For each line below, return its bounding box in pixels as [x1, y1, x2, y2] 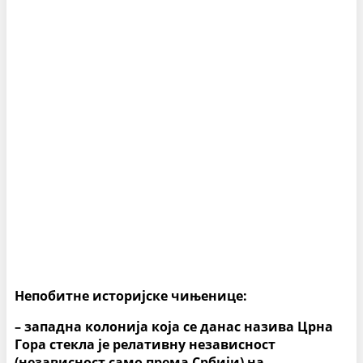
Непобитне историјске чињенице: [15, 287, 247, 305]
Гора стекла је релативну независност [15, 335, 275, 354]
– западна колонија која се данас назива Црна [15, 318, 333, 336]
